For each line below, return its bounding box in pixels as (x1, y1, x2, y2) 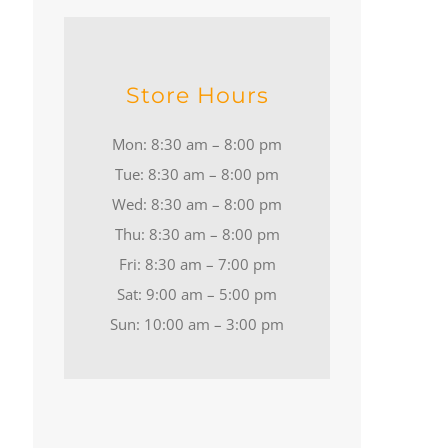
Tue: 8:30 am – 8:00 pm (115, 163, 280, 184)
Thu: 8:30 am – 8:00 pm (114, 223, 280, 244)
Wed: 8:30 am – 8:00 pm (112, 193, 283, 214)
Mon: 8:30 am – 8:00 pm (112, 133, 283, 154)
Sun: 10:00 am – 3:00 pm (110, 313, 285, 334)
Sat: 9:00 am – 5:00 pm (117, 283, 278, 304)
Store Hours (125, 81, 269, 109)
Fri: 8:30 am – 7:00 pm (118, 253, 276, 274)
